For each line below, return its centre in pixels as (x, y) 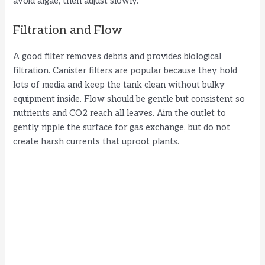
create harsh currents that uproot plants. (96, 141)
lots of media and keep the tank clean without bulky (119, 85)
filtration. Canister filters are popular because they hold (125, 70)
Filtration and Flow (68, 30)
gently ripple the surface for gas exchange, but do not (122, 127)
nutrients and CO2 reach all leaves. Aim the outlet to (120, 113)
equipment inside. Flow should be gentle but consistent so (129, 99)
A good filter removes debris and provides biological (117, 56)
